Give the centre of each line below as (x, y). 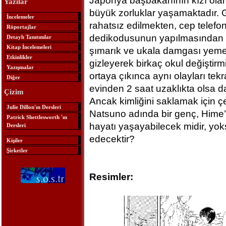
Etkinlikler (19, 57)
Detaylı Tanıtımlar (29, 37)
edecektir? (112, 139)
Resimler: (111, 177)
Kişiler (14, 140)
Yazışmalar (20, 67)
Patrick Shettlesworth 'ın (37, 117)
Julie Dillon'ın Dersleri (34, 107)
